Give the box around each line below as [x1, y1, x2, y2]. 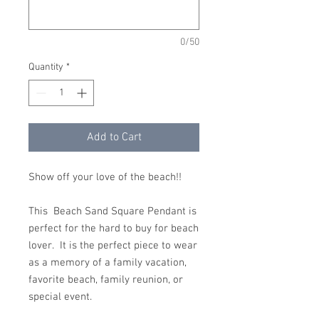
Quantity [28, 61, 63, 73]
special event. [28, 291, 92, 303]
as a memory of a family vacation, [28, 256, 187, 269]
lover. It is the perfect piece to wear [28, 239, 197, 252]
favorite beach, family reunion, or [28, 273, 183, 286]
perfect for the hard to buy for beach [28, 222, 199, 235]
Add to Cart [86, 130, 142, 145]
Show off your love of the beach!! [28, 171, 182, 184]
